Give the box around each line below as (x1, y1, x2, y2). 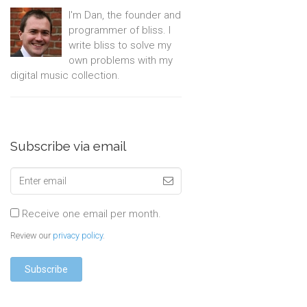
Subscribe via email (10, 138, 126, 153)
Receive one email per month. (19, 208, 161, 220)
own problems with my (69, 54, 173, 66)
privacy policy (53, 230, 103, 241)
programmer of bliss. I (69, 24, 171, 36)
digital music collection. (10, 69, 120, 82)
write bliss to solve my (69, 39, 171, 51)
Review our (10, 230, 53, 241)
